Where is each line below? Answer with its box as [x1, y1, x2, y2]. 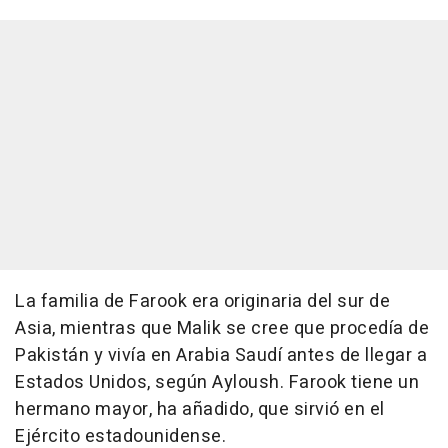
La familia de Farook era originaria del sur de [15, 288, 390, 316]
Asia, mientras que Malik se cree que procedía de [15, 315, 429, 343]
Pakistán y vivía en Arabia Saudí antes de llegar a [15, 342, 427, 370]
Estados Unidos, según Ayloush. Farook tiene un [15, 369, 419, 397]
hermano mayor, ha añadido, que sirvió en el [15, 396, 385, 424]
